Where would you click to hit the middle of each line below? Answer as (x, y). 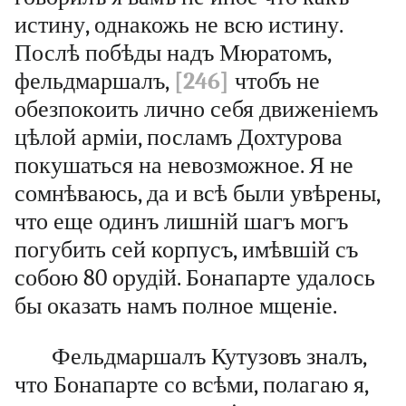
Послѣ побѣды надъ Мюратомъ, (173, 53)
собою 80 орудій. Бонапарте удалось (195, 277)
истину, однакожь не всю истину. (179, 24)
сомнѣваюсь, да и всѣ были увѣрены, (197, 193)
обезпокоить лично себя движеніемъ (196, 109)
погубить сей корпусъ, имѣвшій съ (186, 249)
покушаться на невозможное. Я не (184, 165)
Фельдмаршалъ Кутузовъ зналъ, (208, 357)
